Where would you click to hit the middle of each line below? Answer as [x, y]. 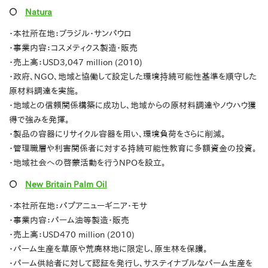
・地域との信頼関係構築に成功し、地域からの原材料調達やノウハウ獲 [133, 106]
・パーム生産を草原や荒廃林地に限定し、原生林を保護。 [108, 249]
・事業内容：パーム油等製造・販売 [69, 220]
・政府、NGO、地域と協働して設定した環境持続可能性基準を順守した [133, 77]
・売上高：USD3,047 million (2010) [76, 63]
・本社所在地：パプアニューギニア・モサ [78, 206]
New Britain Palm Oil [66, 185]
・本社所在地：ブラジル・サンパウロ [70, 34]
